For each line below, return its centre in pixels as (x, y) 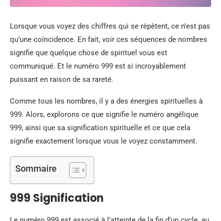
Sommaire (36, 169)
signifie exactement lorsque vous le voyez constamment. (104, 141)
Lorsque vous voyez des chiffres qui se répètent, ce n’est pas (110, 26)
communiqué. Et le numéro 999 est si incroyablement (98, 66)
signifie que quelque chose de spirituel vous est (89, 53)
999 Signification (57, 198)
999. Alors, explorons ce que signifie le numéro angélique (104, 115)
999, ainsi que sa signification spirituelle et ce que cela (100, 128)
